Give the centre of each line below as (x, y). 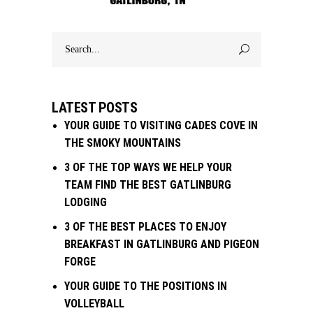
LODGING (86, 202)
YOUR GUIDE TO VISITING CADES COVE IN (161, 125)
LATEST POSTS (94, 107)
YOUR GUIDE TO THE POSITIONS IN (146, 286)
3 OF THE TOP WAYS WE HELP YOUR (148, 167)
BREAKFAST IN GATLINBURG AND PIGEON (162, 244)
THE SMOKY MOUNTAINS (123, 143)
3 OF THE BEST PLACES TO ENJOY (145, 226)
